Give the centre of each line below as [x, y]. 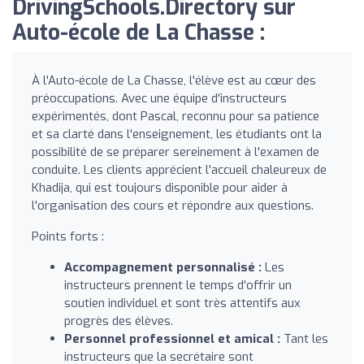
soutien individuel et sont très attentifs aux [182, 303]
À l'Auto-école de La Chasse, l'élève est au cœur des [174, 80]
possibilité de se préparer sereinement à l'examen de [175, 152]
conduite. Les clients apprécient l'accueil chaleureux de [179, 169]
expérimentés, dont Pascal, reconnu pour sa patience [175, 116]
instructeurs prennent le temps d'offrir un [178, 285]
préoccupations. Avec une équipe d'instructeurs [159, 98]
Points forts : [68, 236]
